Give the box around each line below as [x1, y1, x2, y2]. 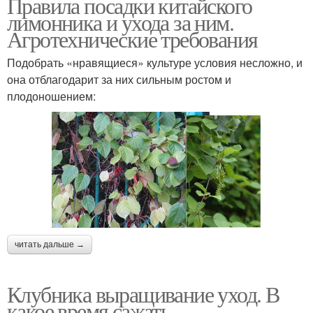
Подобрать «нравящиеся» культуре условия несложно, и [7, 54, 303, 71]
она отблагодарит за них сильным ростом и [7, 71, 231, 88]
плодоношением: [7, 88, 96, 105]
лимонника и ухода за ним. [7, 7, 233, 38]
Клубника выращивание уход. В [7, 278, 279, 309]
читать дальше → [15, 239, 85, 249]
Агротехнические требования [7, 24, 258, 54]
